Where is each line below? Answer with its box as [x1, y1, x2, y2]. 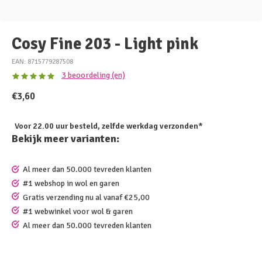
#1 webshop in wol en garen [23, 178, 119, 188]
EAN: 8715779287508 [12, 57, 73, 65]
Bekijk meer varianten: [12, 132, 119, 145]
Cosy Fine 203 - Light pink [12, 34, 198, 54]
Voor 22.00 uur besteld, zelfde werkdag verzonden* [15, 121, 203, 131]
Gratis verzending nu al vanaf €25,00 [23, 192, 150, 202]
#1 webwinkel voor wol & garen [23, 206, 133, 216]
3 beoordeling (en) [61, 70, 125, 80]
